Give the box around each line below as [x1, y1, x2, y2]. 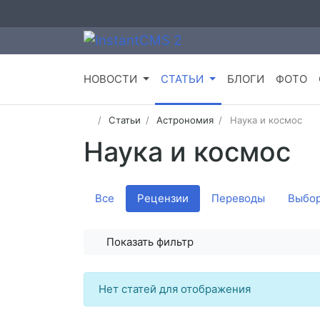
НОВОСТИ [84, 72, 137, 86]
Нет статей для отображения [99, 282, 251, 296]
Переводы [211, 191, 265, 206]
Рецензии [137, 191, 189, 206]
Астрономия [156, 114, 214, 126]
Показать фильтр [106, 235, 194, 249]
